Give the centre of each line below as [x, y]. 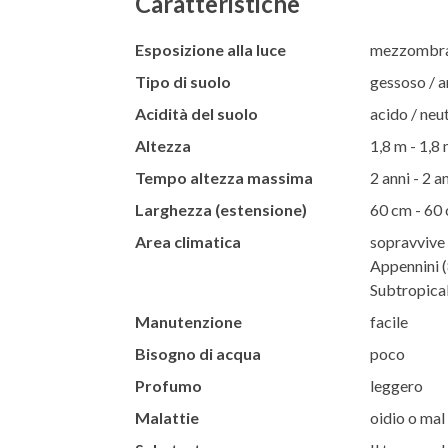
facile [388, 321]
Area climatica [187, 241]
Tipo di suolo [182, 81]
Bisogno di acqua [197, 353]
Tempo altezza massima [223, 177]
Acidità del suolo [196, 113]
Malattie [166, 417]
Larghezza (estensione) [220, 209]
